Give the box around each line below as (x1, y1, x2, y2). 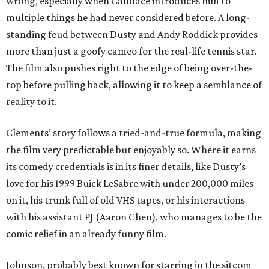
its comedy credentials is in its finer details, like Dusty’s (6, 160, 246, 173)
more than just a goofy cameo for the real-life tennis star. (6, 45, 257, 58)
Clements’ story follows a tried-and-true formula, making (6, 127, 261, 139)
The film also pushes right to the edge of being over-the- (6, 62, 252, 74)
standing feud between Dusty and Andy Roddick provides (6, 28, 258, 41)
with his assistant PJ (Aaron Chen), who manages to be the (6, 211, 262, 223)
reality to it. (6, 95, 57, 108)
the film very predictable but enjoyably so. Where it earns (6, 144, 256, 156)
